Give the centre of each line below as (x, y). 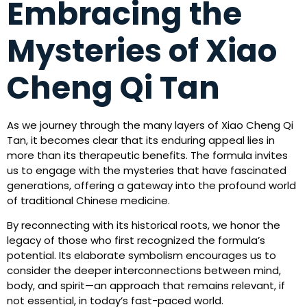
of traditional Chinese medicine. (88, 200)
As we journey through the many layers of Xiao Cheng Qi (150, 125)
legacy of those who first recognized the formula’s (136, 241)
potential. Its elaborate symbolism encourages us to (142, 256)
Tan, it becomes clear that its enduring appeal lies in (141, 140)
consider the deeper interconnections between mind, (144, 271)
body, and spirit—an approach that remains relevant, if (146, 286)
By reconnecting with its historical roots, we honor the (144, 225)
